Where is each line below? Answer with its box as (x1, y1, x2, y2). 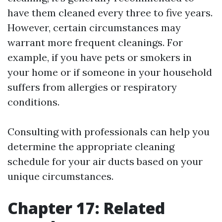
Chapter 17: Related (7, 197, 165, 219)
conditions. (7, 96, 59, 108)
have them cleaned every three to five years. (7, 6, 213, 19)
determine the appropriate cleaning (7, 140, 174, 153)
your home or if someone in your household (7, 66, 212, 78)
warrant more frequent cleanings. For (7, 36, 183, 49)
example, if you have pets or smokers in (7, 51, 192, 63)
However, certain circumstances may (7, 21, 181, 34)
